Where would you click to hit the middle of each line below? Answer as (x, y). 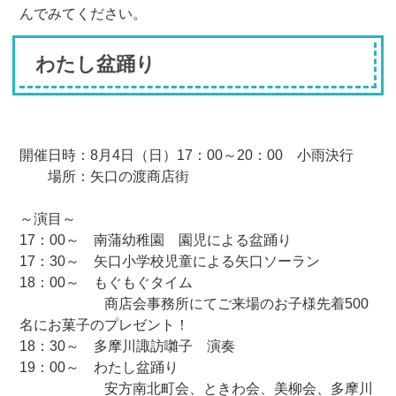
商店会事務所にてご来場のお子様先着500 (194, 303)
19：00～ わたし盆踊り (99, 367)
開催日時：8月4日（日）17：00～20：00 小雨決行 (187, 155)
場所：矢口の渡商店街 (105, 176)
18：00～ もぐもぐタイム (107, 282)
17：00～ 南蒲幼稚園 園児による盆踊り (156, 240)
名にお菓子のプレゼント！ (105, 324)
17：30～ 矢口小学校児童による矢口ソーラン (170, 261)
